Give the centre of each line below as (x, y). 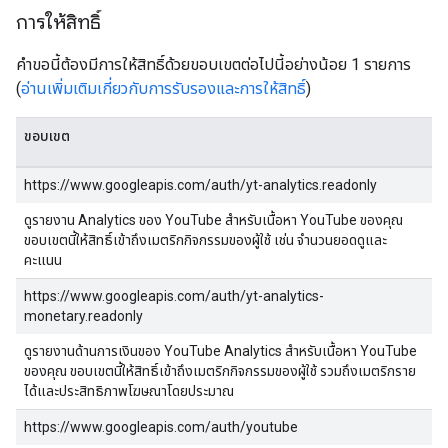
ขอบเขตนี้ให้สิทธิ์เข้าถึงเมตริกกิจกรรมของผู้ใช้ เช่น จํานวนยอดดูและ (205, 240)
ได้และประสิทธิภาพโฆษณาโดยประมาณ (129, 391)
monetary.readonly (83, 316)
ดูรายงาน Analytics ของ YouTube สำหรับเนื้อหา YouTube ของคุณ (213, 220)
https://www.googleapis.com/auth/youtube (161, 427)
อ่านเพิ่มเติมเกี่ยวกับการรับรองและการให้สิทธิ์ (163, 88)
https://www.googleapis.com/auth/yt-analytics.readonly (200, 185)
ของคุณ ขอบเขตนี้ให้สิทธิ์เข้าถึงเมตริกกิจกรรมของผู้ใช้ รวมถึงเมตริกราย (220, 371)
